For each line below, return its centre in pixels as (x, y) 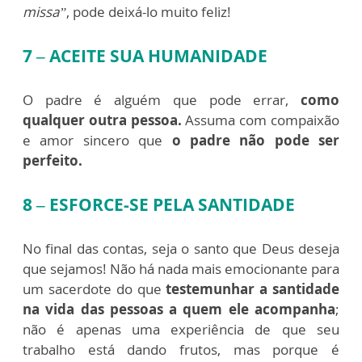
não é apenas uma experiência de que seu (181, 329)
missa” (44, 12)
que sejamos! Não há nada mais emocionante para (181, 269)
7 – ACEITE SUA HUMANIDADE (145, 56)
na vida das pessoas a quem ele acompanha (179, 309)
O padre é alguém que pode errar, (162, 100)
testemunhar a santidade (250, 289)
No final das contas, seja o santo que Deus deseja (181, 248)
